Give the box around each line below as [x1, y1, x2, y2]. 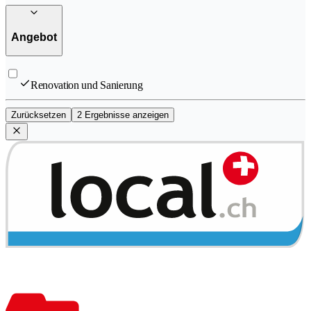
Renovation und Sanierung [31, 79, 143, 92]
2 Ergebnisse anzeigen [77, 110, 169, 121]
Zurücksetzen [11, 110, 66, 121]
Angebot [11, 31, 57, 43]
